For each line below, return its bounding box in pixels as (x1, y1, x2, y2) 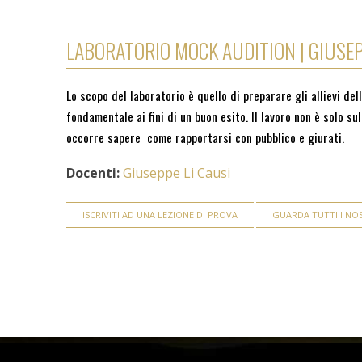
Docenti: (66, 164, 120, 182)
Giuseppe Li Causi (123, 164, 231, 182)
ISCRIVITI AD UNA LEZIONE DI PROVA (82, 208, 238, 221)
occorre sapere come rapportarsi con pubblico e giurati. (66, 128, 345, 147)
